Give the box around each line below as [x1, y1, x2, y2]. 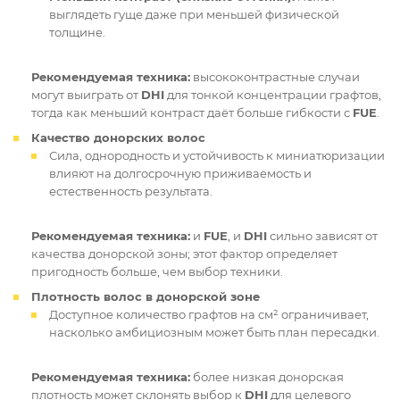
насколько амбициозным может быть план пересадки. [49, 325, 379, 340]
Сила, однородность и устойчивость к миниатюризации [49, 148, 385, 163]
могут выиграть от [31, 87, 141, 103]
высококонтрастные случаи [190, 70, 360, 85]
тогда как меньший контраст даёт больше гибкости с [31, 105, 353, 121]
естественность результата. [49, 184, 212, 199]
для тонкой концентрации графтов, [164, 87, 381, 103]
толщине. [49, 25, 105, 40]
